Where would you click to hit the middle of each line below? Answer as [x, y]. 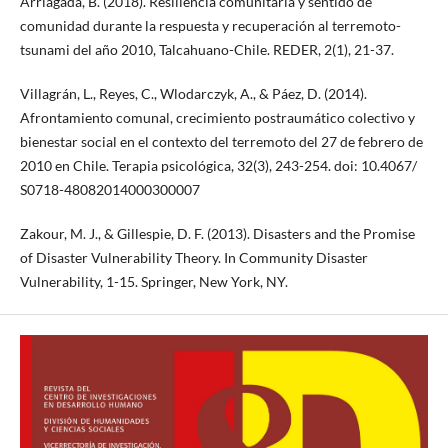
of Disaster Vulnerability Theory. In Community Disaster [193, 257]
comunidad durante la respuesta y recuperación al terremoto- [210, 25]
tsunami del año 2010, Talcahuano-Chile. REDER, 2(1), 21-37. [206, 49]
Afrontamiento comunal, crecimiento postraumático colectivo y [217, 117]
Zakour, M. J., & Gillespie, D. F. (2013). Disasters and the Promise [217, 233]
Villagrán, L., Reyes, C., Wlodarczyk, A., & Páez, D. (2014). [193, 93]
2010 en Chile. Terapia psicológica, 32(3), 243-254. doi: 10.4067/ [218, 165]
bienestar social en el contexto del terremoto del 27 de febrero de [221, 141]
